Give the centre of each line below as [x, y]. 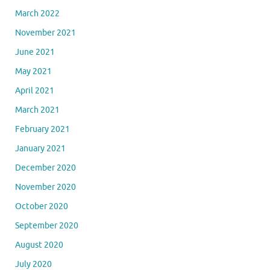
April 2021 [35, 91]
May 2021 [33, 72]
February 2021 [42, 130]
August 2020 [39, 245]
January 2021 [40, 149]
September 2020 [47, 226]
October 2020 [42, 207]
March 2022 [37, 14]
